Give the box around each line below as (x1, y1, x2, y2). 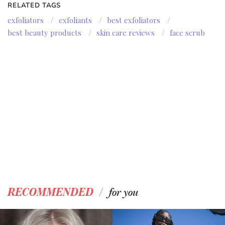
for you (109, 187, 139, 199)
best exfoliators (107, 15, 160, 26)
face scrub (170, 28, 205, 38)
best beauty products (8, 28, 81, 38)
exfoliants (59, 15, 92, 26)
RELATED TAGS (8, 1, 61, 11)
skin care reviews (96, 28, 155, 38)
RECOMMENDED (8, 187, 93, 199)
